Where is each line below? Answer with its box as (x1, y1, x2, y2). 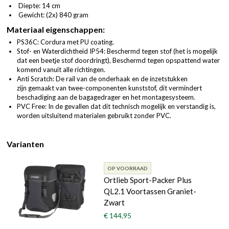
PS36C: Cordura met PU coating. (17, 37, 114, 46)
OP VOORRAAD (107, 165, 148, 171)
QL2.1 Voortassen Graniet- (103, 186, 196, 196)
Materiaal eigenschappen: (7, 24, 105, 34)
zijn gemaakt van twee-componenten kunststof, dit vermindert (17, 83, 202, 92)
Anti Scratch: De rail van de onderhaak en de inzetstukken (17, 74, 188, 83)
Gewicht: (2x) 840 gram (17, 10, 88, 19)
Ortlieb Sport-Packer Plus (103, 175, 192, 185)
